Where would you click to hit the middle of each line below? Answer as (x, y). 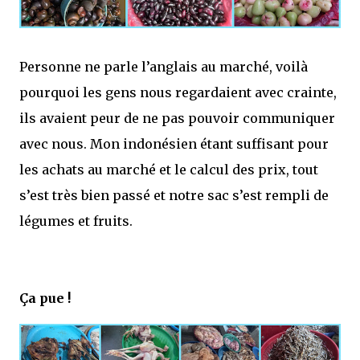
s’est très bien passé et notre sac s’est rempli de (174, 195)
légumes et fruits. (76, 221)
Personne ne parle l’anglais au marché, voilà (164, 66)
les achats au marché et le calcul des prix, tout (169, 169)
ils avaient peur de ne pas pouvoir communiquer (177, 118)
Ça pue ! (45, 298)
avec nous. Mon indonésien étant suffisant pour (174, 143)
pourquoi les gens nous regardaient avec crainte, (178, 92)
